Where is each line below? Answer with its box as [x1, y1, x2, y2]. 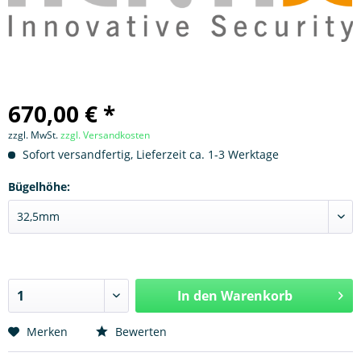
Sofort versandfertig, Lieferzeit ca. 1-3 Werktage [19, 147, 279, 162]
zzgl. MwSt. [8, 128, 60, 142]
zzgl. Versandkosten [60, 128, 150, 142]
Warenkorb [220, 287, 293, 305]
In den [176, 287, 218, 305]
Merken [27, 324, 68, 339]
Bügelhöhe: [8, 179, 70, 194]
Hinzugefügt [195, 317, 275, 335]
